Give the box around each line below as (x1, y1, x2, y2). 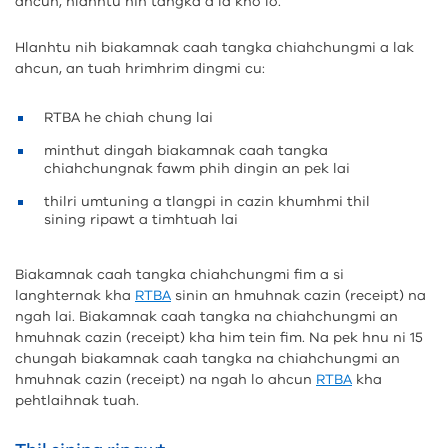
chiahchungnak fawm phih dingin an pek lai (44, 159, 350, 178)
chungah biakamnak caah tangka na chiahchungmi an (15, 349, 400, 368)
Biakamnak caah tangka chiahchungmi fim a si (15, 265, 344, 284)
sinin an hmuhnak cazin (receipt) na (171, 286, 426, 305)
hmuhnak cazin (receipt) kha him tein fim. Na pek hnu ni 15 (15, 328, 423, 347)
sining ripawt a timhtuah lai (44, 210, 238, 229)
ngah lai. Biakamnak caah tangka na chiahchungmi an (15, 307, 398, 326)
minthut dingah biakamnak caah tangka (44, 141, 328, 160)
